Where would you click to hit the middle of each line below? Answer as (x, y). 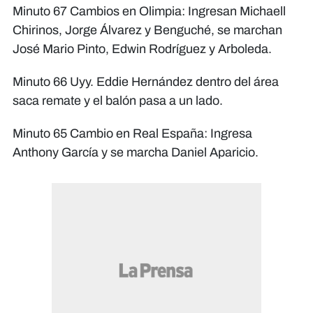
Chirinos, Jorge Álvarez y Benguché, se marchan (147, 30)
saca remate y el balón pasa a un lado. (118, 101)
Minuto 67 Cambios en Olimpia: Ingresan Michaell (149, 12)
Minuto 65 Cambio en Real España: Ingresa (132, 134)
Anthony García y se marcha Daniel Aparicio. (136, 153)
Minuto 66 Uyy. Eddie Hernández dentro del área (146, 82)
